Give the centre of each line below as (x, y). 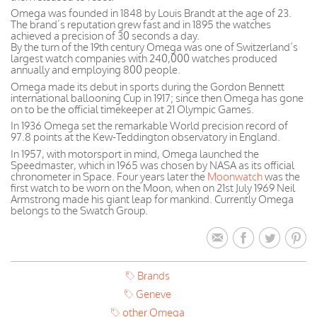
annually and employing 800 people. (96, 70)
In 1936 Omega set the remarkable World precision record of (149, 126)
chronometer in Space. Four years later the (109, 176)
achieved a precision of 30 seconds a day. (105, 36)
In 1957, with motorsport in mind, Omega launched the (135, 154)
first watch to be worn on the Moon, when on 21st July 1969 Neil (153, 188)
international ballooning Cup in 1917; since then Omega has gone (157, 98)
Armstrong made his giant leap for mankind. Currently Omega (152, 199)
